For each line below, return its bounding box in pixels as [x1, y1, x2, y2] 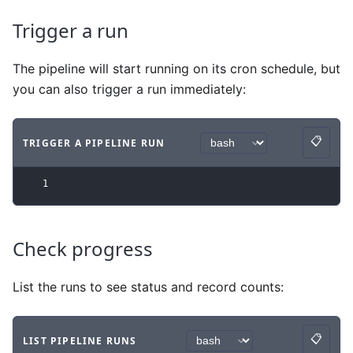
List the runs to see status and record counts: [13, 279, 284, 295]
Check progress [13, 236, 153, 262]
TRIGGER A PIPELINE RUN [23, 136, 165, 150]
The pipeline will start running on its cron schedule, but [13, 61, 340, 77]
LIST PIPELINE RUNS [23, 333, 137, 347]
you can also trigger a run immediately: [13, 81, 246, 98]
